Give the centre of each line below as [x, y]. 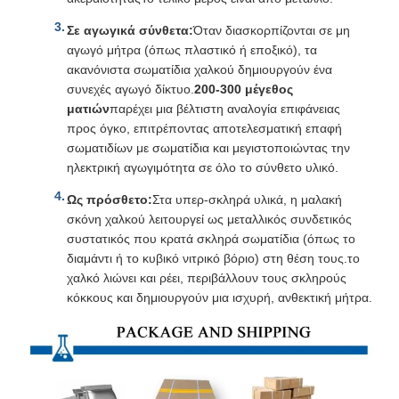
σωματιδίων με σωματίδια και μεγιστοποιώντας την [208, 147]
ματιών [88, 108]
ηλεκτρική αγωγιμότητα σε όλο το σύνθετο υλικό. [203, 167]
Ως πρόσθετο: [110, 199]
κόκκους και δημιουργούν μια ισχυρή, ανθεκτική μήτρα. [220, 297]
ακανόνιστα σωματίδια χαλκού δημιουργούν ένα [199, 69]
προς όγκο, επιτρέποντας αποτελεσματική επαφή [204, 128]
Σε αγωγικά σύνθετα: [130, 30]
